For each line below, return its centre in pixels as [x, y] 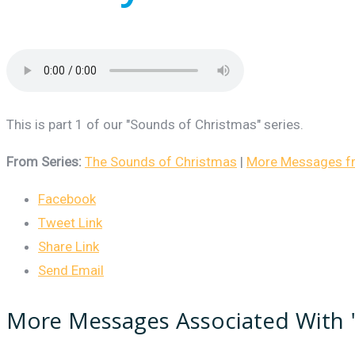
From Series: [44, 161]
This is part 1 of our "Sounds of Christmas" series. [155, 124]
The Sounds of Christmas [161, 161]
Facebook [67, 198]
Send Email [71, 270]
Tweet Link [70, 222]
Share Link [69, 246]
